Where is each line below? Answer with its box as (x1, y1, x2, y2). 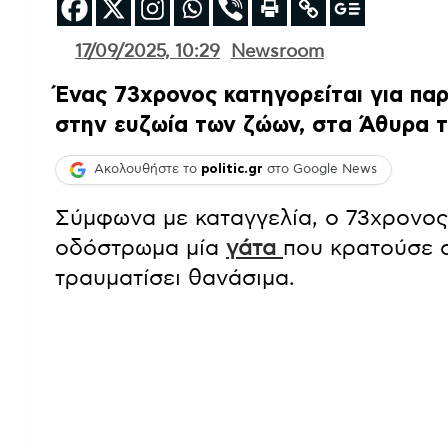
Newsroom (231, 42, 324, 61)
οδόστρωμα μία (55, 236, 226, 259)
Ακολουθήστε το (94, 163, 201, 177)
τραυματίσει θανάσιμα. (55, 266, 295, 289)
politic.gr (201, 163, 263, 177)
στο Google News (263, 163, 377, 177)
